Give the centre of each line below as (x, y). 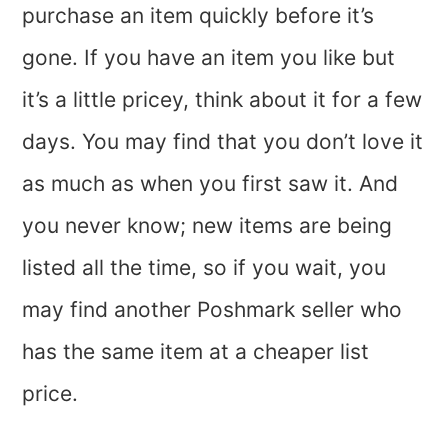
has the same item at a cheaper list (196, 351)
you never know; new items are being (207, 225)
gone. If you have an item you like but (209, 57)
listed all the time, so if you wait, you (204, 267)
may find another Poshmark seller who (212, 309)
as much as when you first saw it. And (210, 183)
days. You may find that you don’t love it (223, 141)
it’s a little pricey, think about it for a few (222, 99)
